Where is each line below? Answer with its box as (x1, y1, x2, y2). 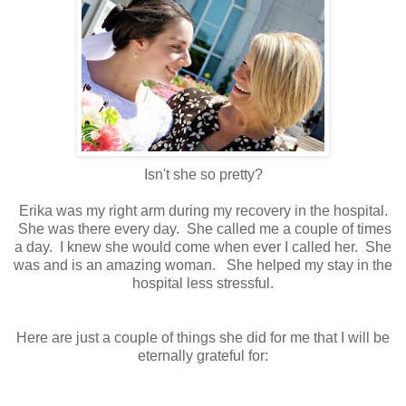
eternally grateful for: (138, 347, 268, 363)
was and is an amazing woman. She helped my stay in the (14, 256, 392, 273)
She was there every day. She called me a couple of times (14, 220, 391, 237)
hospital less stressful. (132, 275, 274, 291)
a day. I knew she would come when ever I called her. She (14, 238, 391, 255)
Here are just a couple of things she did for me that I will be (16, 329, 390, 345)
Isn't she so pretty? (143, 166, 263, 182)
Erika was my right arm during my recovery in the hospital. (18, 202, 388, 218)
